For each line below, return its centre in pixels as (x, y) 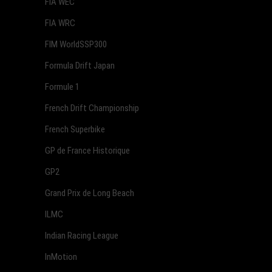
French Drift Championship (92, 108)
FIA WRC (60, 23)
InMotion (61, 257)
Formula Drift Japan (80, 65)
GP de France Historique (87, 150)
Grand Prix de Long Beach (90, 193)
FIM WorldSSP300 (76, 44)
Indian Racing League (82, 235)
